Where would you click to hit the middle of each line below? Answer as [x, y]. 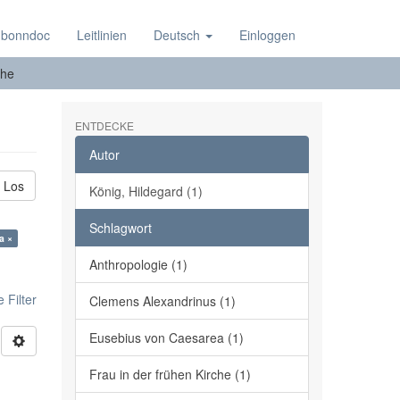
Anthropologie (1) [138, 264]
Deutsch [179, 35]
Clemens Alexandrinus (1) [162, 301]
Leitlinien [102, 35]
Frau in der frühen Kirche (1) [170, 374]
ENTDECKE [104, 125]
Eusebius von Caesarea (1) [166, 337]
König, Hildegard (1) [146, 191]
